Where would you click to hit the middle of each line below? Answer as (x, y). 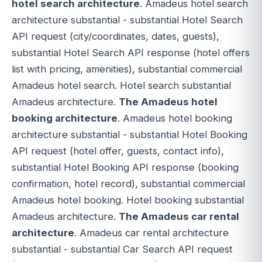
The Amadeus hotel (168, 101)
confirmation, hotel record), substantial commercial (128, 183)
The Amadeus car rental (179, 216)
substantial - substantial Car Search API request (122, 249)
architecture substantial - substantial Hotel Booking (130, 134)
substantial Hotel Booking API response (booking (125, 167)
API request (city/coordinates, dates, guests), (116, 36)
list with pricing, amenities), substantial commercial (127, 69)
